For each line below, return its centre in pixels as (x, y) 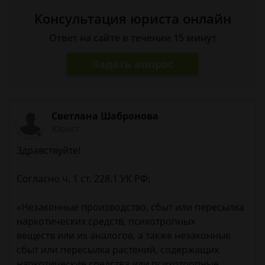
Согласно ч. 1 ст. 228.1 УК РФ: (85, 179)
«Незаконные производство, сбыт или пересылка (132, 207)
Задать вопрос (132, 64)
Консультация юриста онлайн (132, 18)
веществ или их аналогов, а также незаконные (124, 236)
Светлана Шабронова (105, 116)
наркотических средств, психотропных (106, 222)
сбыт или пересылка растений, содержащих (118, 250)
